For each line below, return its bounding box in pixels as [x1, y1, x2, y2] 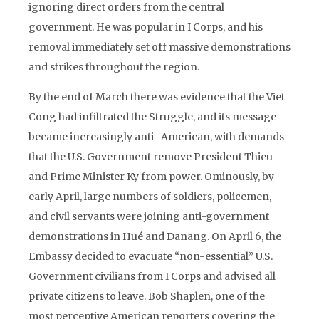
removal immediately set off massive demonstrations [28, 41, 291, 53]
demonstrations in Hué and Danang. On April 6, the [28, 230, 281, 243]
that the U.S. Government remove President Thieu [28, 150, 273, 163]
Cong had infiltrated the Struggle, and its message [28, 110, 276, 123]
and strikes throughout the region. [28, 61, 199, 73]
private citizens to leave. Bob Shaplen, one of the [28, 290, 265, 303]
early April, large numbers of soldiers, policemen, [28, 190, 271, 203]
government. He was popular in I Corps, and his [28, 21, 263, 33]
